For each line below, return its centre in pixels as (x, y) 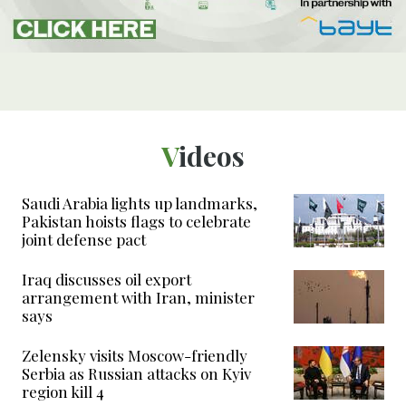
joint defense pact (84, 240)
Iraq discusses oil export (106, 280)
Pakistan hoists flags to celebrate (136, 222)
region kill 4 (63, 392)
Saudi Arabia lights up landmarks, (140, 203)
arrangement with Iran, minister (138, 298)
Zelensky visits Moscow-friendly (135, 356)
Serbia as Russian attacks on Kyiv (136, 374)
